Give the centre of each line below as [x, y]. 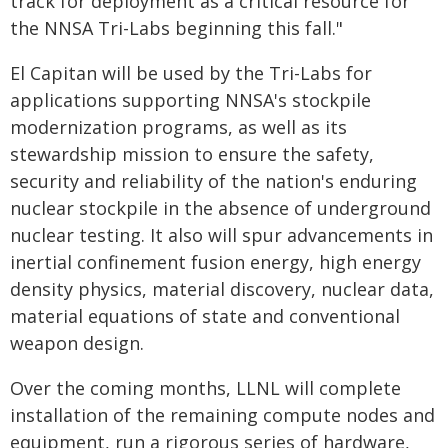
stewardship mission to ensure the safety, [192, 154]
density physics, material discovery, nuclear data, [222, 289]
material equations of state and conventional [205, 316]
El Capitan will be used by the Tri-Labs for [191, 73]
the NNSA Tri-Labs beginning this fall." [176, 28]
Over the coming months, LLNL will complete [205, 388]
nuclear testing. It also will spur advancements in [221, 235]
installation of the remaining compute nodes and [222, 415]
